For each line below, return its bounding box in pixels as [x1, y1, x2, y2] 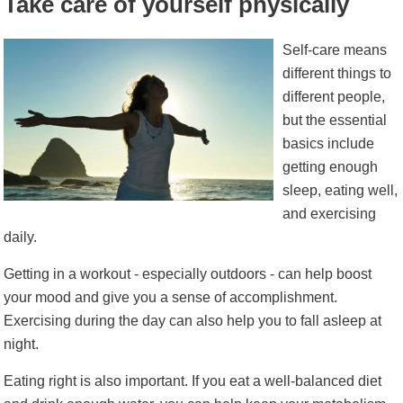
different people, [282, 89, 385, 104]
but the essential [282, 112, 387, 128]
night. [4, 336, 39, 352]
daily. [4, 229, 37, 245]
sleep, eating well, [282, 183, 398, 198]
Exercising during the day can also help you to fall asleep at [4, 313, 381, 328]
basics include [282, 136, 374, 151]
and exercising [282, 206, 376, 221]
